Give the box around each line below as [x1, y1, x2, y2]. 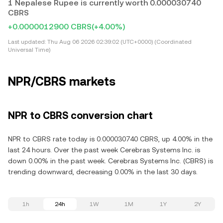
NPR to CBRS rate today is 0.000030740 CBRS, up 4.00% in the [8, 135, 213, 143]
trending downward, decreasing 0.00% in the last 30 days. [8, 168, 198, 176]
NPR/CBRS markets [8, 75, 115, 89]
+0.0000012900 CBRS [8, 22, 92, 31]
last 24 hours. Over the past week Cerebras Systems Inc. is [8, 146, 200, 154]
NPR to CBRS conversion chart [8, 110, 153, 121]
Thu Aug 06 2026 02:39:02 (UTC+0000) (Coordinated [46, 38, 192, 45]
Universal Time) [8, 46, 50, 53]
